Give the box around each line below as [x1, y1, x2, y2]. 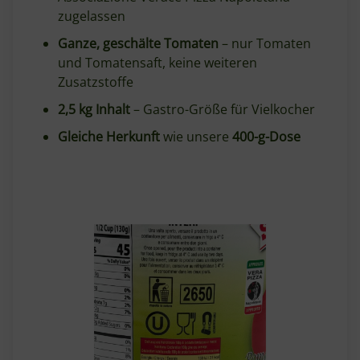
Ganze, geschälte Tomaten [58, 35, 219, 52]
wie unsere [160, 128, 232, 145]
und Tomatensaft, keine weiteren [58, 54, 257, 72]
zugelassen [58, 7, 125, 25]
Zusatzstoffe [58, 73, 133, 91]
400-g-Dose [232, 128, 301, 145]
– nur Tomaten [219, 35, 311, 52]
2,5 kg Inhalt [58, 100, 130, 118]
